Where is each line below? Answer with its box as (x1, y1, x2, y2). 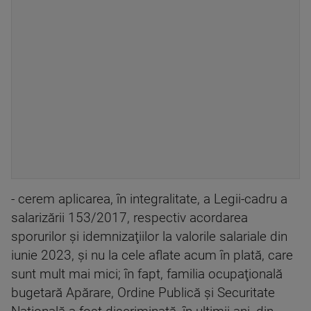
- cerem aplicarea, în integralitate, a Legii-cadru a (11, 192, 287, 208)
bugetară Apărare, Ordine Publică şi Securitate (11, 285, 275, 301)
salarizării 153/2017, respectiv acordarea (11, 210, 248, 226)
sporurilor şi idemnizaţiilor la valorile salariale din (11, 229, 287, 245)
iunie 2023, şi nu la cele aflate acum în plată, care (11, 248, 293, 264)
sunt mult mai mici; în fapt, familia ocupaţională (11, 267, 283, 283)
